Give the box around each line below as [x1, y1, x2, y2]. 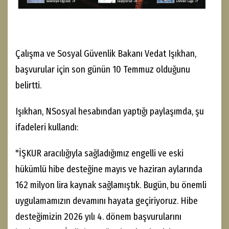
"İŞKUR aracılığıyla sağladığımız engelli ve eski [15, 148, 184, 159]
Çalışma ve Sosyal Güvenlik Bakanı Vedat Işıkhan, [15, 48, 196, 60]
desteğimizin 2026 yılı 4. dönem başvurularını [15, 211, 181, 223]
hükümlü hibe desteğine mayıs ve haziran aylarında [15, 164, 202, 175]
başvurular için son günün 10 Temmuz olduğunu [15, 64, 190, 76]
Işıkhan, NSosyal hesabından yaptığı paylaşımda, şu [15, 106, 204, 118]
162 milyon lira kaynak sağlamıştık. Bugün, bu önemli [15, 179, 207, 191]
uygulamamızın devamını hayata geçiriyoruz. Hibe [15, 195, 198, 207]
